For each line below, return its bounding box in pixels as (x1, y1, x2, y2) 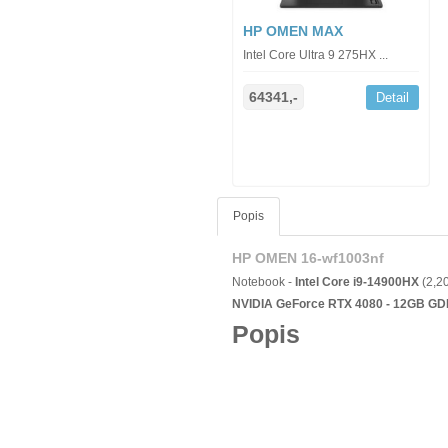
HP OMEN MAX (243, 23, 343, 39)
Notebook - (232, 275, 295, 289)
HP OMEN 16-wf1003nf (232, 250, 384, 266)
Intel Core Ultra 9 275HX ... (243, 48, 388, 62)
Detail (375, 90, 409, 105)
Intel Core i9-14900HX (295, 275, 422, 289)
